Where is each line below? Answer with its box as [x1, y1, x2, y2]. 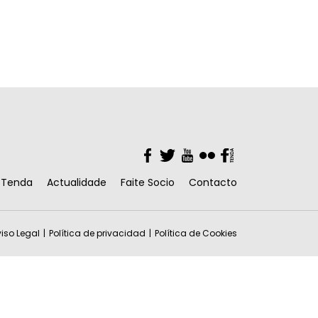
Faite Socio [121, 175, 175, 190]
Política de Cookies [155, 226, 237, 239]
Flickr [197, 142, 239, 166]
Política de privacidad [49, 226, 146, 239]
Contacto [189, 175, 237, 190]
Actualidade [47, 175, 106, 190]
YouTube [177, 142, 251, 166]
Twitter [157, 142, 214, 166]
